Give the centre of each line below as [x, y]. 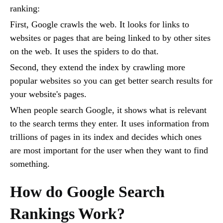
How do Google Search [87, 191]
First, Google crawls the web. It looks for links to [100, 24]
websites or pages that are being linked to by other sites [110, 38]
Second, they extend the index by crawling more [98, 67]
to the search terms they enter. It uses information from [110, 123]
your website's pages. [48, 94]
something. [30, 164]
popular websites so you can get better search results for [111, 80]
